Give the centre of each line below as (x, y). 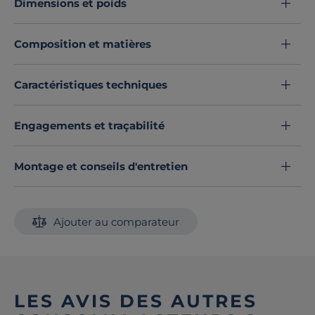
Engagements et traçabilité (89, 126)
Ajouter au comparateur (116, 221)
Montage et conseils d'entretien (101, 167)
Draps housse (223, 15)
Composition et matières (83, 44)
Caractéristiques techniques (91, 85)
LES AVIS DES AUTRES (136, 301)
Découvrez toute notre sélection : (101, 15)
